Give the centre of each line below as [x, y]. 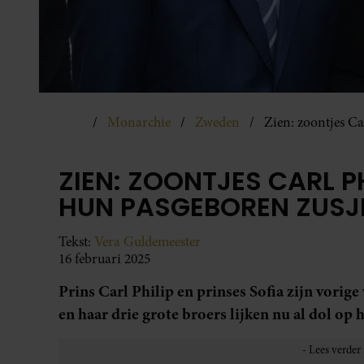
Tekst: [76, 241]
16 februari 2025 [104, 258]
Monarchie [139, 122]
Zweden [217, 122]
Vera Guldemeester [147, 241]
